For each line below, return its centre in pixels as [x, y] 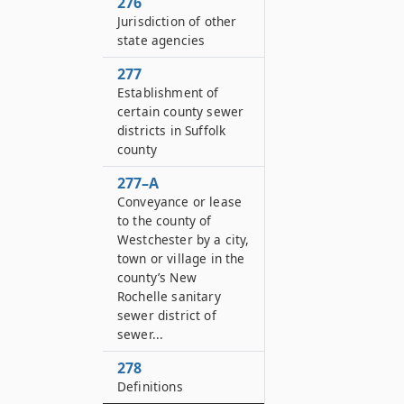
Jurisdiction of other [177, 21]
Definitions [150, 386]
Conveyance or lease [180, 202]
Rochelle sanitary [169, 296]
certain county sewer [181, 111]
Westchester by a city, [184, 239]
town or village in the [181, 258]
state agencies [161, 40]
